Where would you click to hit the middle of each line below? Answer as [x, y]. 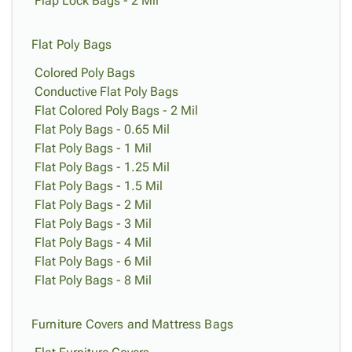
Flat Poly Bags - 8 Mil [93, 280]
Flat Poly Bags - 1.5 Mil [99, 186]
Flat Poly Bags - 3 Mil [93, 224]
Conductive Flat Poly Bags [106, 92]
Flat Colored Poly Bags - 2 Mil [116, 110]
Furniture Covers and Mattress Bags [133, 324]
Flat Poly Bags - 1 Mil [93, 148]
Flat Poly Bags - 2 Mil [93, 205]
